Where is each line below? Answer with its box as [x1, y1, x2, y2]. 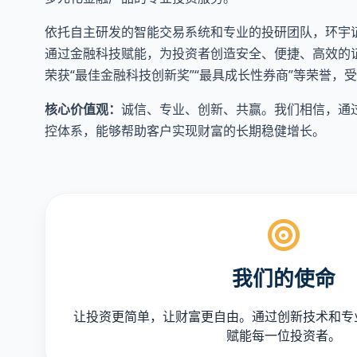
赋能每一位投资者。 [226, 327, 341, 344]
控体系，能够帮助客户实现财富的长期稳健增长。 [45, 122, 325, 139]
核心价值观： [45, 100, 121, 118]
